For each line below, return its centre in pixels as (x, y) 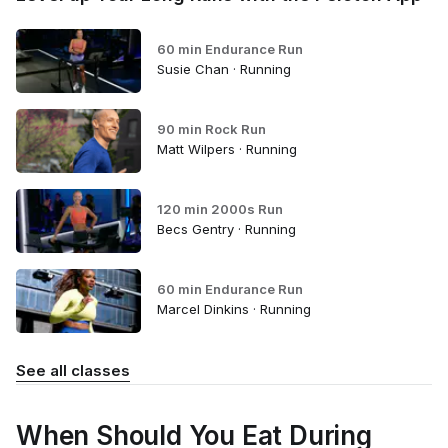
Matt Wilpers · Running (226, 149)
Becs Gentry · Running (226, 229)
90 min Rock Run (211, 129)
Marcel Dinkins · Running (233, 309)
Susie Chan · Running (223, 69)
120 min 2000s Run (219, 209)
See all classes (73, 370)
